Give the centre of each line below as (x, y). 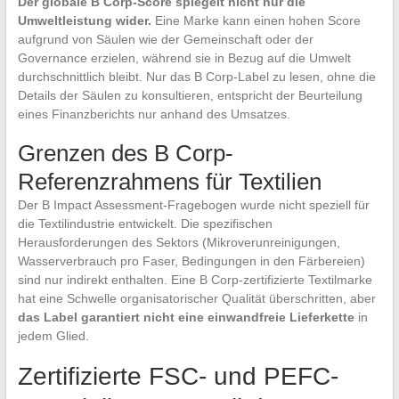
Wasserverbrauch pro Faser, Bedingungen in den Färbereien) (191, 261)
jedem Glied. (53, 336)
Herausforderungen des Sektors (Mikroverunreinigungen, (179, 243)
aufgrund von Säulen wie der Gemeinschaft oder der (165, 40)
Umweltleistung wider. (84, 21)
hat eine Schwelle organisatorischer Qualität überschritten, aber (196, 299)
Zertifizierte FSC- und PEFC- (178, 377)
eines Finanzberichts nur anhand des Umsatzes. (154, 114)
